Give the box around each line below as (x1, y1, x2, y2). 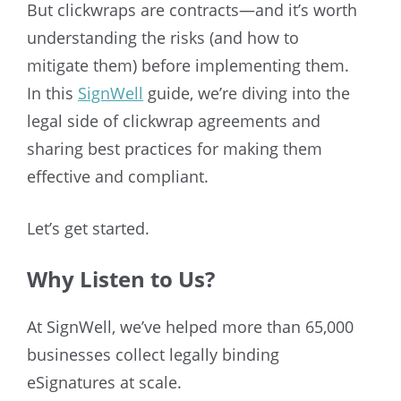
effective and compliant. (27, 165, 209, 187)
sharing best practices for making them (27, 137, 322, 159)
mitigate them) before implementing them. (27, 54, 349, 76)
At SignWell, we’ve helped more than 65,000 (27, 315, 354, 337)
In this (27, 81, 78, 104)
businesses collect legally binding (27, 343, 279, 365)
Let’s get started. (27, 217, 149, 239)
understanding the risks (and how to (27, 26, 299, 48)
